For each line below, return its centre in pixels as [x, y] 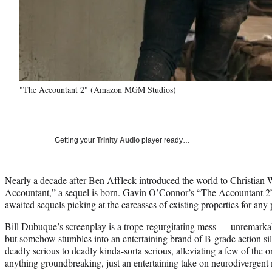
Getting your [76, 140]
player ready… [165, 140]
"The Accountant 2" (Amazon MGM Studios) [98, 89]
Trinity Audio [118, 140]
